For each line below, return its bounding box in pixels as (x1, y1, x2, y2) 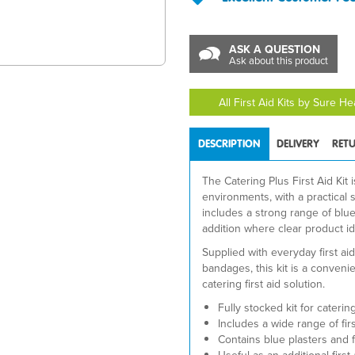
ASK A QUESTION (229, 41, 320, 57)
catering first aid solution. (202, 276, 325, 292)
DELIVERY (277, 137, 319, 151)
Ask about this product (229, 53, 328, 67)
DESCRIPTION (198, 137, 261, 151)
